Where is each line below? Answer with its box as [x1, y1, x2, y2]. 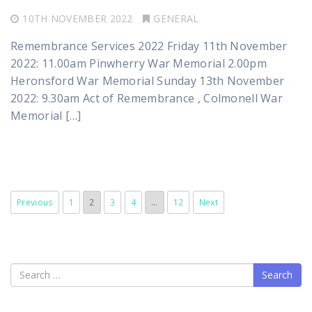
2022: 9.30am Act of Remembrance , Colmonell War [10, 90, 283, 106]
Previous [17, 196, 54, 208]
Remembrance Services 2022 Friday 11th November [10, 38, 288, 54]
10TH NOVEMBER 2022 [22, 11, 133, 25]
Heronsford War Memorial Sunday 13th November [10, 72, 285, 88]
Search [10, 263, 49, 279]
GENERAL [153, 11, 199, 25]
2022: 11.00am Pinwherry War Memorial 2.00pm [10, 55, 267, 71]
